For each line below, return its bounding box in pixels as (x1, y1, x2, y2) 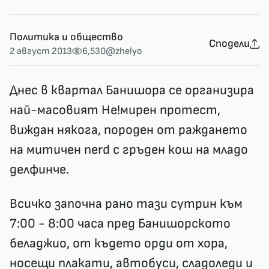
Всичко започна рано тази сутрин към (10, 195, 243, 212)
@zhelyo (106, 45, 142, 57)
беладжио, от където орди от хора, (10, 235, 228, 252)
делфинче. (10, 161, 69, 178)
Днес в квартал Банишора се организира (10, 82, 254, 98)
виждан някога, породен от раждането (10, 121, 247, 138)
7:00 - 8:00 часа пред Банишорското (10, 215, 231, 232)
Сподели (209, 37, 250, 50)
